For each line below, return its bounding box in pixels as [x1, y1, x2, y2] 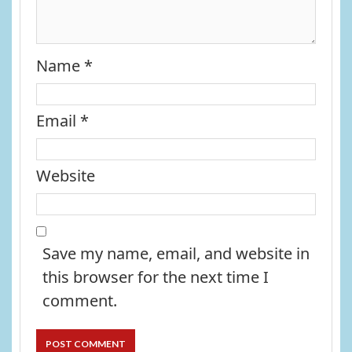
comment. [42, 289, 117, 311]
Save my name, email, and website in [42, 242, 310, 264]
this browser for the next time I [42, 266, 269, 288]
